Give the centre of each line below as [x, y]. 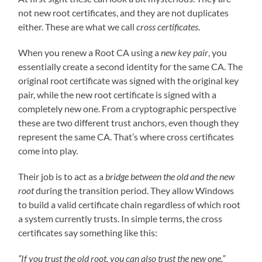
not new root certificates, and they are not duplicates [124, 12]
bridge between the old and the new [170, 176]
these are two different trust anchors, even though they [129, 122]
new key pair [185, 52]
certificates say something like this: [88, 232]
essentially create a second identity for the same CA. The [131, 66]
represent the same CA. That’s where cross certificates [126, 136]
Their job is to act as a [62, 176]
